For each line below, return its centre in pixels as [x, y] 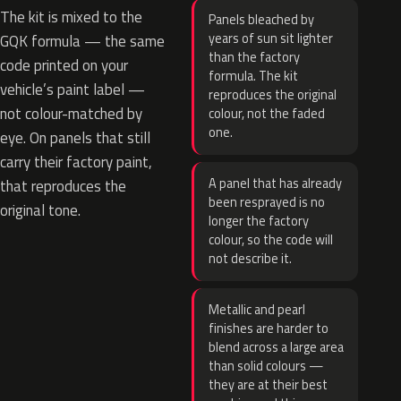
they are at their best [268, 385]
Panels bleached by [261, 20]
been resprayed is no [267, 202]
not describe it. [250, 259]
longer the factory [259, 221]
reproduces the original [273, 95]
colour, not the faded [267, 114]
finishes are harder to [269, 328]
